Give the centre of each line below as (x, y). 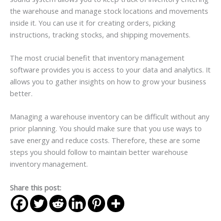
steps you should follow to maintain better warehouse (99, 152)
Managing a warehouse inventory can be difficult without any (110, 117)
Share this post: (36, 187)
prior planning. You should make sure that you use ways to (106, 129)
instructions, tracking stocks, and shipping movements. (100, 34)
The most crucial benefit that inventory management (97, 58)
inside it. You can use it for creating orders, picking (93, 22)
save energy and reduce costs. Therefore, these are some (105, 140)
